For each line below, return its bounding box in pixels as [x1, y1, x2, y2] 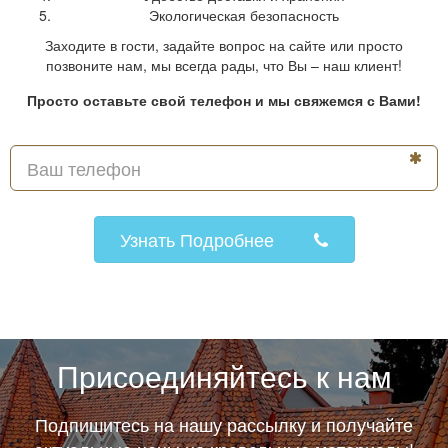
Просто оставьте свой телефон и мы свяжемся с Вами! [27, 90, 421, 110]
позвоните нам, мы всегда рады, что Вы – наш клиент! [46, 55, 402, 75]
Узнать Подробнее [119, 226, 279, 252]
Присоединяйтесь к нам [56, 354, 392, 397]
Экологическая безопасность [149, 5, 339, 25]
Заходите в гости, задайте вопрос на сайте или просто [45, 35, 403, 55]
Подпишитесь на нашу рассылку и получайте [35, 411, 413, 437]
